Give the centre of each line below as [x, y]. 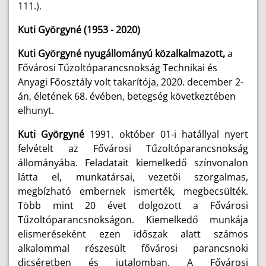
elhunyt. [36, 110]
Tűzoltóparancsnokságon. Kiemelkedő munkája [133, 220]
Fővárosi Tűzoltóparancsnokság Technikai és [118, 68]
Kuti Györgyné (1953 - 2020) [79, 30]
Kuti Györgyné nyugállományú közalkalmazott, [123, 53]
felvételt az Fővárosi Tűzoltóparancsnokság [133, 148]
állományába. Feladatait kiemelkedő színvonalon [133, 163]
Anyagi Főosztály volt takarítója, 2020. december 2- [131, 82]
